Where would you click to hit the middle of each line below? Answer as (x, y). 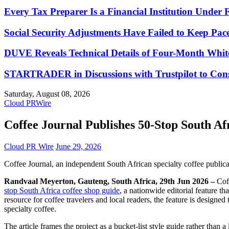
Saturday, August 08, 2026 (47, 94)
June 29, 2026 (78, 146)
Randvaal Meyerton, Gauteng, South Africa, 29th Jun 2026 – (110, 181)
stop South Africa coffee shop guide (62, 190)
